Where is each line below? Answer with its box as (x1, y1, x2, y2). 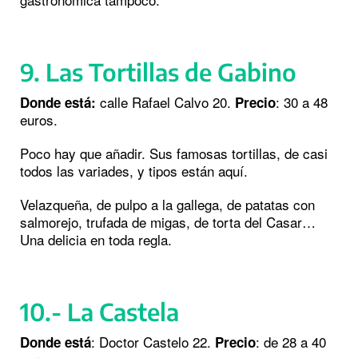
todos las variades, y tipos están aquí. (20, 161, 248, 181)
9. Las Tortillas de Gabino (20, 57, 296, 88)
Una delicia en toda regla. (20, 229, 172, 250)
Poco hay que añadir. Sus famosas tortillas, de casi (20, 143, 328, 164)
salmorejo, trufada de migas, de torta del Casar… (20, 212, 316, 233)
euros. (20, 109, 58, 130)
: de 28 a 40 (256, 332, 326, 352)
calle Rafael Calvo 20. (96, 92, 235, 113)
